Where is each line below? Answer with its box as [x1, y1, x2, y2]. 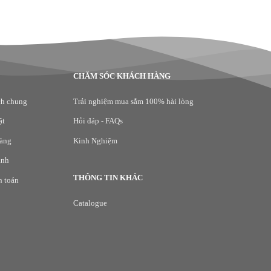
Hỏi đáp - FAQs [73, 116, 123, 126]
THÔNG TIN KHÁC [73, 173, 143, 183]
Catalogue [73, 198, 107, 208]
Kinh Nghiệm [73, 135, 117, 145]
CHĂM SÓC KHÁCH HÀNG [73, 71, 171, 80]
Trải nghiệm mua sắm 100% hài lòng [73, 96, 194, 106]
